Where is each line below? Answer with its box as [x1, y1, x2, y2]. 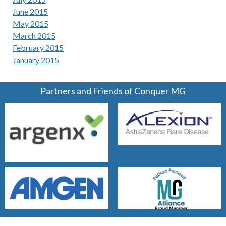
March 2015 [12, 30, 55, 40]
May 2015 [12, 18, 48, 28]
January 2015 [12, 54, 59, 65]
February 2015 [12, 42, 64, 52]
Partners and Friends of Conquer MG [40, 85, 186, 97]
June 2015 [12, 6, 48, 16]
